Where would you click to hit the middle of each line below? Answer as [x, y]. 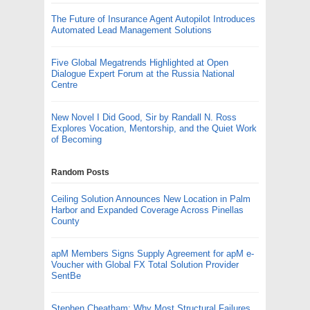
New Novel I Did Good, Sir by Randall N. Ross [144, 117]
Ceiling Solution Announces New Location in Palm [151, 199]
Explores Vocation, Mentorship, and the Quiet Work [154, 128]
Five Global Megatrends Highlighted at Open [140, 62]
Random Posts [80, 172]
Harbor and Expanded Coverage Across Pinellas [147, 210]
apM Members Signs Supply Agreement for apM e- [153, 253]
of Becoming [76, 139]
